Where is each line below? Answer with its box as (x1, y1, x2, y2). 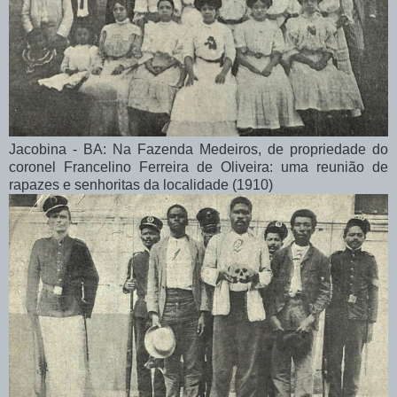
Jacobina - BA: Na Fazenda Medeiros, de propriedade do (9, 141, 388, 157)
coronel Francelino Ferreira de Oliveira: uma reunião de (9, 159, 388, 175)
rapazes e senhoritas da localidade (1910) (9, 176, 276, 192)
